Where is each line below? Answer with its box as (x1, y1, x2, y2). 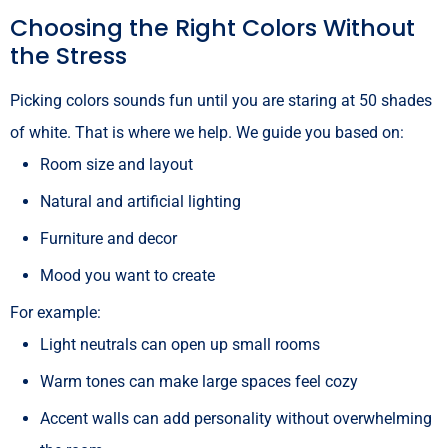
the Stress (10, 38, 127, 72)
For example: (10, 302, 101, 322)
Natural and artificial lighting (40, 191, 241, 211)
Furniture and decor (40, 228, 177, 248)
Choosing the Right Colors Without (10, 10, 415, 44)
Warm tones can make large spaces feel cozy (40, 371, 358, 391)
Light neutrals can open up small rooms (40, 334, 320, 354)
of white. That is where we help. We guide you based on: (10, 122, 404, 142)
